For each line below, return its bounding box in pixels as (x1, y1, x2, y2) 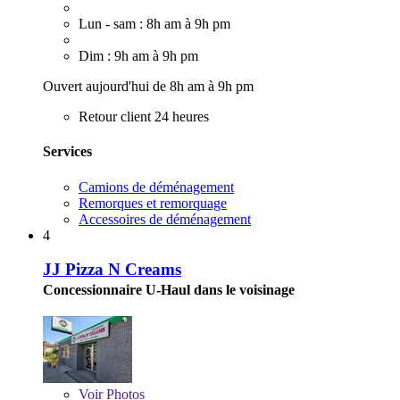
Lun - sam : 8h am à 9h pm (79, 16, 230, 32)
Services (43, 144, 92, 160)
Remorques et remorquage (79, 195, 227, 211)
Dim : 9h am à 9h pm (79, 48, 198, 64)
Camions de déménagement (79, 179, 234, 195)
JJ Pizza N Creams (43, 260, 181, 279)
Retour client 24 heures (79, 109, 209, 125)
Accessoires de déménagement (79, 211, 251, 227)
